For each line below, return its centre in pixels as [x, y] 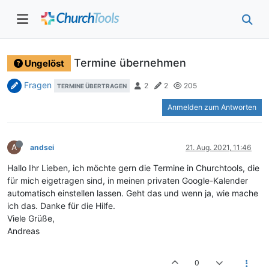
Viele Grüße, [31, 218]
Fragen [38, 85]
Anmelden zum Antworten [212, 107]
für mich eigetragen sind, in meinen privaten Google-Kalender [128, 180]
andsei [42, 147]
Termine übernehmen [130, 62]
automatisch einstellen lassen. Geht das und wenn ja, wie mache [133, 193]
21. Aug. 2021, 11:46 [219, 147]
